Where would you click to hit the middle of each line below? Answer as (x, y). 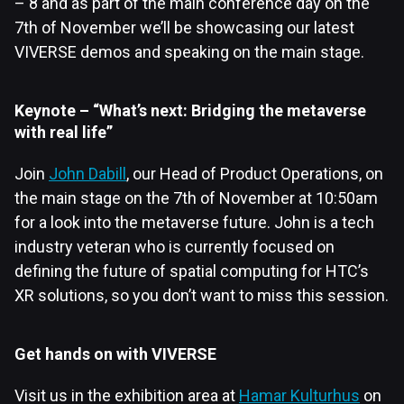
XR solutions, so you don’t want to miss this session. (202, 295)
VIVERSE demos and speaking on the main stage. (189, 52)
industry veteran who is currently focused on (174, 247)
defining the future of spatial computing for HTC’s (192, 271)
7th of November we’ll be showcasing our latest (184, 28)
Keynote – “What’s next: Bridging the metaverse (190, 110)
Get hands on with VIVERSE (115, 354)
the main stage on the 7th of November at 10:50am (196, 198)
